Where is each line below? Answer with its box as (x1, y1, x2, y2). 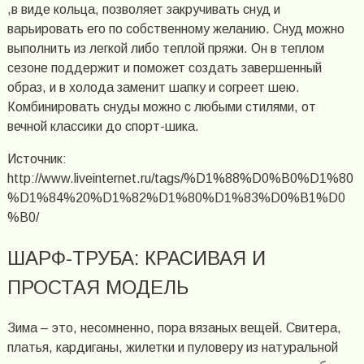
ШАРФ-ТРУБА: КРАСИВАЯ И (6, 247, 266, 270)
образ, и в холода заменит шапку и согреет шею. (6, 80, 300, 95)
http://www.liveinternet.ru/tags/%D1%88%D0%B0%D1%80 (6, 171, 353, 186)
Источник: (6, 152, 67, 167)
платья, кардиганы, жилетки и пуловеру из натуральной (6, 340, 338, 355)
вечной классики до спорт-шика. (6, 119, 199, 134)
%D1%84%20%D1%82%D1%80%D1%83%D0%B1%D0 (6, 191, 345, 206)
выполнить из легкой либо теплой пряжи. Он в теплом (6, 41, 324, 56)
